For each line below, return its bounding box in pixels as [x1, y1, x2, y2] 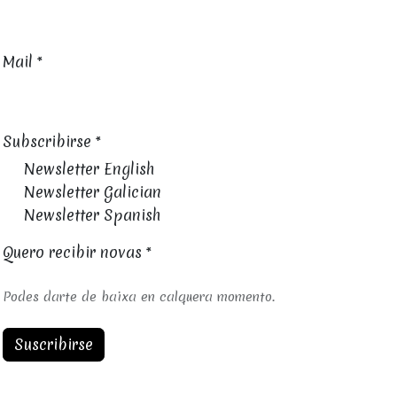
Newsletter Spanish [24, 205, 161, 226]
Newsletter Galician [24, 182, 162, 203]
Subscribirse [3, 131, 92, 152]
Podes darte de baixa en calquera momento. [3, 288, 284, 307]
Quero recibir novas [3, 242, 143, 263]
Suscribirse [14, 334, 94, 355]
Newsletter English [24, 159, 155, 180]
